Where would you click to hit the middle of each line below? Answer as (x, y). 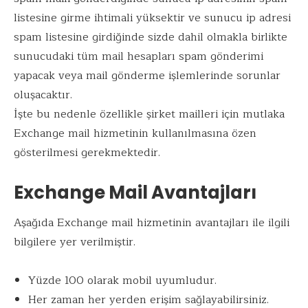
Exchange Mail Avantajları (135, 192)
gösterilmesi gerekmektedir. (87, 152)
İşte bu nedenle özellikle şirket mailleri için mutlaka (149, 114)
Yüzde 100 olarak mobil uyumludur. (122, 280)
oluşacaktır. (43, 95)
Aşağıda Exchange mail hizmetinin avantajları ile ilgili (152, 222)
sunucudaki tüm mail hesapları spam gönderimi (139, 56)
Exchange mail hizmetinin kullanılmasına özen (135, 133)
